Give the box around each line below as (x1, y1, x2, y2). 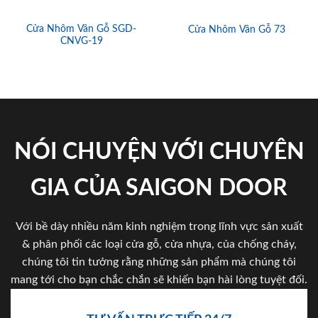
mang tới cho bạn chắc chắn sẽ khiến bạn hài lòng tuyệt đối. (11, 273, 307, 285)
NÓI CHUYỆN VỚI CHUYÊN (13, 140, 305, 163)
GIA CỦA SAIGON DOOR (31, 176, 287, 199)
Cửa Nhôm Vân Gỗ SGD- (26, 23, 136, 34)
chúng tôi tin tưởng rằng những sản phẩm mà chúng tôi (22, 256, 296, 268)
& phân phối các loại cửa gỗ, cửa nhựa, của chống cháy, (21, 238, 297, 250)
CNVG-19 (60, 35, 103, 46)
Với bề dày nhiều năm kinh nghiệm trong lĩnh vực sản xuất (15, 220, 303, 232)
